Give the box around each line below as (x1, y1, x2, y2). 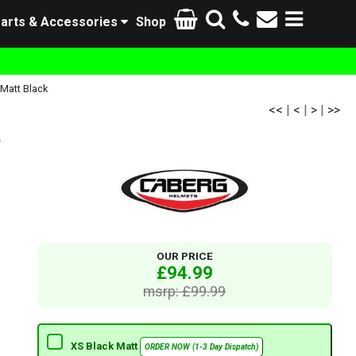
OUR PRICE (156, 250, 213, 263)
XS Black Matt (70, 340, 140, 353)
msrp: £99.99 (143, 283, 226, 300)
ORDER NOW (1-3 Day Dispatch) (144, 342, 258, 353)
